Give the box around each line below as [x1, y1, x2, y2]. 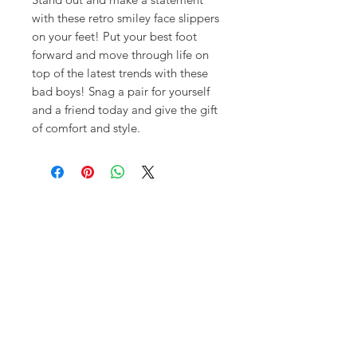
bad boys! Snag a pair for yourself [32, 84, 210, 99]
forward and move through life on [32, 47, 209, 62]
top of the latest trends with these [32, 65, 208, 80]
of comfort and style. [32, 120, 140, 135]
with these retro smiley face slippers [32, 10, 219, 25]
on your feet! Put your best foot [32, 29, 197, 44]
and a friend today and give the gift [32, 102, 218, 117]
